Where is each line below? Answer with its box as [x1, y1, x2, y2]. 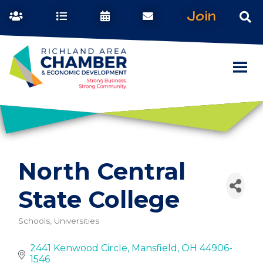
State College [18, 185, 180, 214]
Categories [18, 223, 86, 238]
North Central [18, 157, 186, 186]
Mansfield [131, 242, 177, 254]
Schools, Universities [18, 216, 99, 226]
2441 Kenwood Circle [30, 242, 127, 254]
